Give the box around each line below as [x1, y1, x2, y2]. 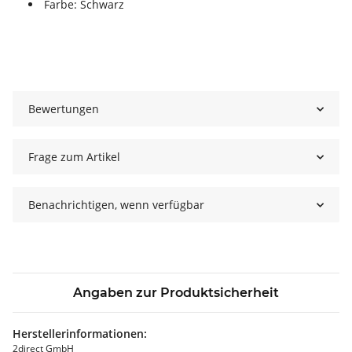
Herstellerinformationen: [13, 326, 147, 342]
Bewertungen [28, 101, 99, 117]
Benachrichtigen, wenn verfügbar [28, 197, 204, 213]
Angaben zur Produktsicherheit [73, 285, 279, 301]
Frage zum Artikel [28, 149, 120, 165]
